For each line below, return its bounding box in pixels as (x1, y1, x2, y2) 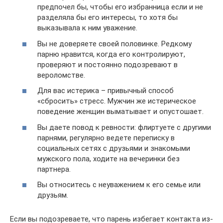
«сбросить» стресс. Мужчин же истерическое (37, 97, 196, 106)
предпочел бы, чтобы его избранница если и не (37, 2, 203, 12)
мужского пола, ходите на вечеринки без (37, 154, 180, 163)
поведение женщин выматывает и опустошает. (37, 107, 204, 116)
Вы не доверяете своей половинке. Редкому (37, 39, 192, 48)
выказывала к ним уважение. (37, 23, 137, 33)
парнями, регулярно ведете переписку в (37, 133, 175, 142)
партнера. (37, 164, 71, 174)
